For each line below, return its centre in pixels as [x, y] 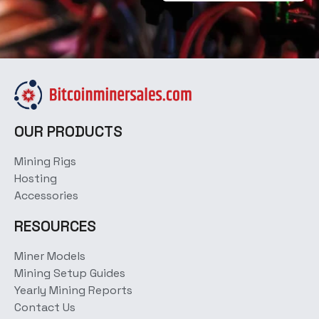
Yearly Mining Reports [73, 290]
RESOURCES [55, 226]
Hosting [36, 178]
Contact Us [45, 307]
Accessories [46, 195]
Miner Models [50, 256]
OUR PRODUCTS [68, 131]
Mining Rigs [45, 161]
